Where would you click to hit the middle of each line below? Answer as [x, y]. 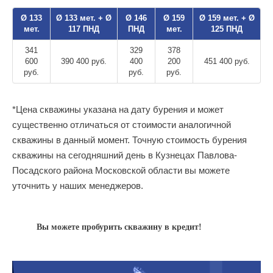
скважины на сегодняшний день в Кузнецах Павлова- [125, 155]
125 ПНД [227, 29]
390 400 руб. [84, 62]
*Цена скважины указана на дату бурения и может [118, 110]
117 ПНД [84, 29]
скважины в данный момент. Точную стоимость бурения [129, 140]
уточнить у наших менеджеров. [78, 186]
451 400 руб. [227, 62]
